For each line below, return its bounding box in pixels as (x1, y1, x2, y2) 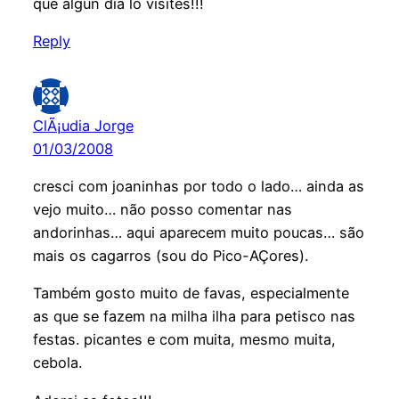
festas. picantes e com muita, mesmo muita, (32, 330, 336, 349)
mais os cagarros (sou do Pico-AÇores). (32, 247, 308, 265)
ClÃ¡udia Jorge (32, 116, 134, 134)
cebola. (32, 354, 82, 372)
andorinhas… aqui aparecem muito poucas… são (32, 224, 364, 242)
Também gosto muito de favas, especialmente (32, 284, 349, 303)
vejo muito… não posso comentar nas (32, 200, 292, 219)
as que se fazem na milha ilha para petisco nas (32, 307, 355, 326)
